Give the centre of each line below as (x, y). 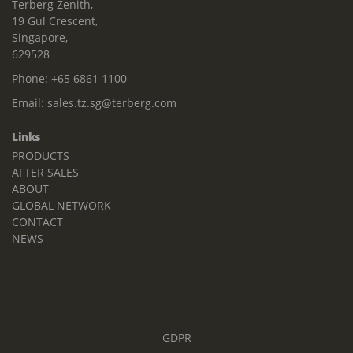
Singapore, (40, 38)
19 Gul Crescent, (55, 21)
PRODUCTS (41, 156)
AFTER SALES (45, 173)
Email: (30, 103)
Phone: (32, 79)
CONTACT (37, 222)
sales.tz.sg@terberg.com (112, 103)
